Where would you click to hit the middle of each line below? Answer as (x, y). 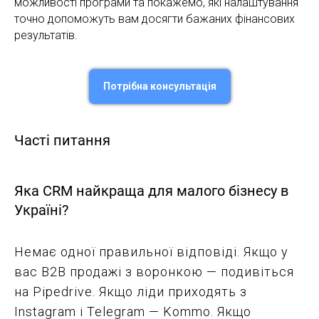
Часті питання (62, 141)
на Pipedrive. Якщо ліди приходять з (131, 292)
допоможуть (82, 19)
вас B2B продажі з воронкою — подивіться (154, 272)
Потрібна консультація (159, 86)
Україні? (41, 210)
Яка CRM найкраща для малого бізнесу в (151, 191)
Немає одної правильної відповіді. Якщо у (151, 252)
